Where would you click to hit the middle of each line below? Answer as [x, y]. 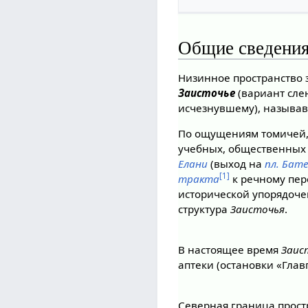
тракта [199, 178]
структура [205, 209]
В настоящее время [230, 250]
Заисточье [207, 92]
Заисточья [258, 209]
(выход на [236, 163]
